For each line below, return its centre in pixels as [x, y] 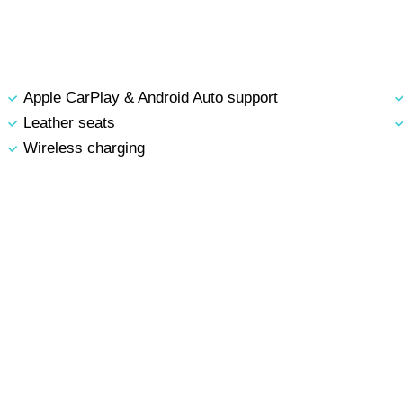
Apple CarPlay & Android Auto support [150, 98]
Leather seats [69, 123]
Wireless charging [84, 148]
